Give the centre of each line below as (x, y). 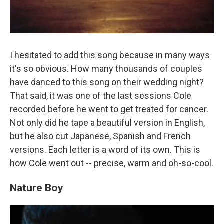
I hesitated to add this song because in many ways (110, 55)
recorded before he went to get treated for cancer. (109, 109)
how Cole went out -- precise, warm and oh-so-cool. (112, 163)
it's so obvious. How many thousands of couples (106, 69)
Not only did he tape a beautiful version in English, (107, 123)
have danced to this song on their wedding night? (107, 82)
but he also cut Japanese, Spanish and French (100, 136)
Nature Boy (37, 188)
